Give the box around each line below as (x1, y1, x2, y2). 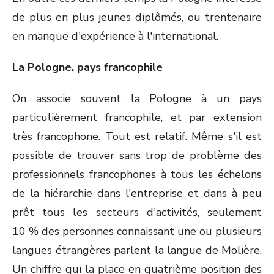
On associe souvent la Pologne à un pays (12, 91, 262, 106)
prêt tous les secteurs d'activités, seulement (12, 205, 262, 220)
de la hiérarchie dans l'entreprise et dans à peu (12, 186, 262, 201)
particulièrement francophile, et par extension (12, 110, 262, 125)
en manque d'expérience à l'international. (12, 29, 218, 43)
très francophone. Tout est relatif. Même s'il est (12, 129, 262, 144)
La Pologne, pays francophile (12, 60, 163, 75)
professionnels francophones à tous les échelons (12, 167, 262, 182)
